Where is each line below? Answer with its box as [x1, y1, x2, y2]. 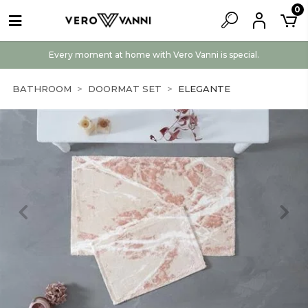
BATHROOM [12, 83, 71, 94]
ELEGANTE [178, 83, 230, 94]
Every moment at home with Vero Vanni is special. [49, 49, 259, 60]
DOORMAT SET [88, 83, 162, 94]
